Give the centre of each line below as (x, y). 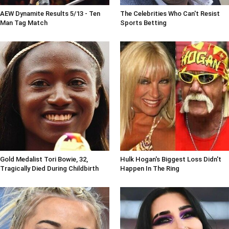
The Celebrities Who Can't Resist (170, 14)
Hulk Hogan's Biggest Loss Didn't (170, 159)
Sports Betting (143, 23)
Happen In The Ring (150, 168)
